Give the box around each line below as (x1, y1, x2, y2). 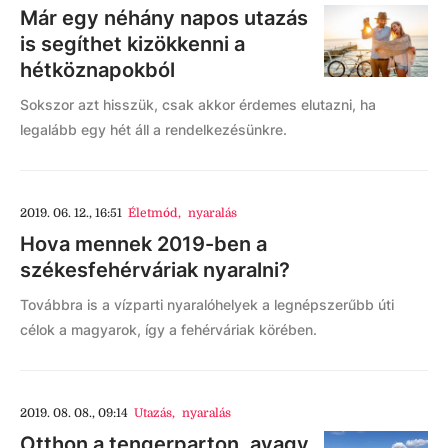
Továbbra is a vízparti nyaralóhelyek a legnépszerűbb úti (20, 296, 394, 313)
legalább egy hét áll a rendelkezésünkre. (20, 121, 287, 138)
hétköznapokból (20, 58, 175, 82)
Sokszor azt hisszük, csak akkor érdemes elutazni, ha (20, 96, 376, 113)
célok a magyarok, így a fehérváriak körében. (20, 321, 317, 338)
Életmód (128, 206, 179, 220)
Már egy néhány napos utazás (20, 6, 308, 30)
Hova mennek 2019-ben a (20, 232, 267, 256)
